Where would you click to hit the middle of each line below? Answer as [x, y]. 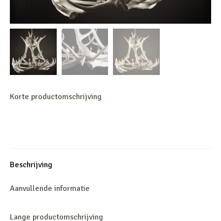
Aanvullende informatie [50, 189]
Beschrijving [31, 165]
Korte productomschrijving [56, 97]
